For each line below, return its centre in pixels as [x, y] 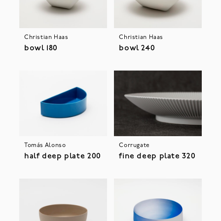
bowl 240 [137, 49]
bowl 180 [41, 49]
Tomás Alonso [45, 146]
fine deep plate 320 [157, 157]
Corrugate [134, 146]
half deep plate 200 [62, 157]
